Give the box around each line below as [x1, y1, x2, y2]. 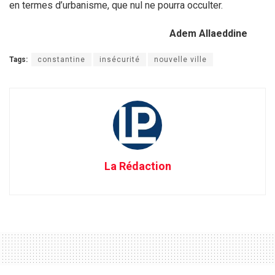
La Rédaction [104, 159, 171, 172]
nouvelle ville [154, 55, 207, 64]
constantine [37, 55, 85, 64]
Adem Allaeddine [169, 27, 247, 39]
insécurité [99, 55, 140, 64]
